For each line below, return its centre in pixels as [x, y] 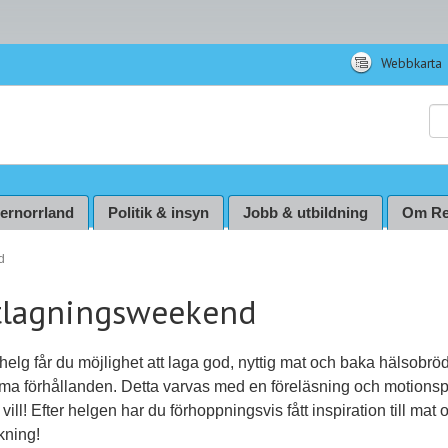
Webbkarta [409, 63]
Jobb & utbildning [305, 213]
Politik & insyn [158, 213]
